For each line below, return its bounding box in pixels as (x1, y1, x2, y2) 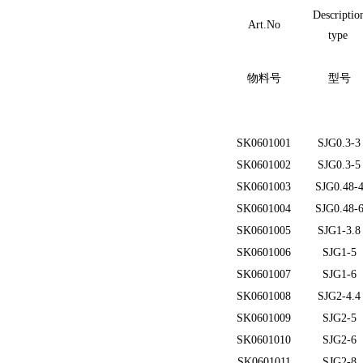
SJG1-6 (322, 268, 357, 280)
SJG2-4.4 (318, 290, 361, 302)
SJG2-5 (322, 312, 357, 324)
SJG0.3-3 (318, 137, 361, 149)
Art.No (247, 19, 280, 31)
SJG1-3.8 (318, 224, 361, 237)
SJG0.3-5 (318, 159, 361, 171)
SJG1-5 (322, 246, 357, 258)
